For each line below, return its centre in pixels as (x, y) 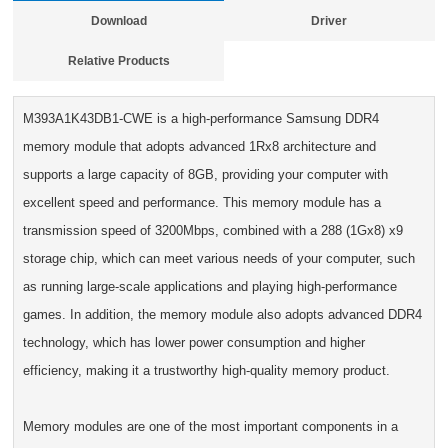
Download (118, 20)
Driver (329, 20)
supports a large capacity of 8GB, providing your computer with (205, 175)
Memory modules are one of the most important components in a (210, 427)
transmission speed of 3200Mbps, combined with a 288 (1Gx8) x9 (212, 231)
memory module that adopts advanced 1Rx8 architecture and (199, 147)
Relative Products (118, 60)
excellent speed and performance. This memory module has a (201, 203)
